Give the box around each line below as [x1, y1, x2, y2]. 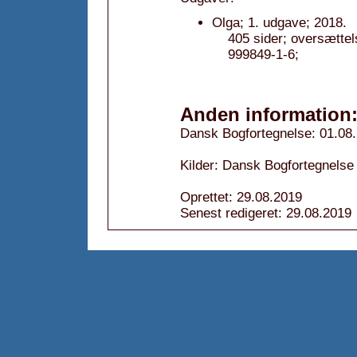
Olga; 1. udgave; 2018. [212, 15, 347, 30]
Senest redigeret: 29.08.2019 [180, 206, 351, 221]
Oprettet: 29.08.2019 [180, 190, 302, 205]
